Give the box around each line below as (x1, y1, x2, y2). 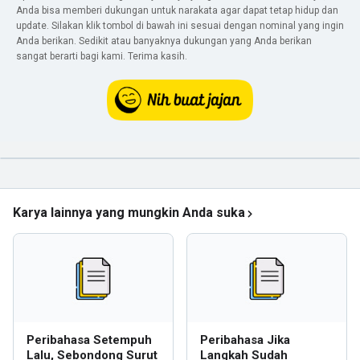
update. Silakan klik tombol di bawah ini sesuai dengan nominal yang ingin (16, 20, 344, 31)
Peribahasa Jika (200, 333, 290, 347)
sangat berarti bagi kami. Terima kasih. (16, 51, 187, 62)
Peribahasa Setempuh (27, 333, 152, 347)
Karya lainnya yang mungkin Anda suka (13, 205, 245, 220)
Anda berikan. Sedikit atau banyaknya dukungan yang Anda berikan (16, 35, 312, 47)
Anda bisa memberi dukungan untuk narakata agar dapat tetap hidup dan (16, 5, 338, 16)
